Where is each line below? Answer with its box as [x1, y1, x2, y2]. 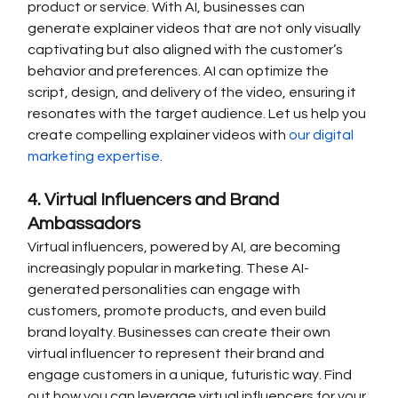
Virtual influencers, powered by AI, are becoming [28, 240, 344, 255]
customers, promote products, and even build [28, 304, 330, 319]
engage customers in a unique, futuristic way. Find [28, 368, 355, 383]
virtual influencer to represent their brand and [28, 346, 328, 362]
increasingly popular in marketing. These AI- [28, 261, 310, 276]
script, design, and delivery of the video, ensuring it [28, 85, 360, 100]
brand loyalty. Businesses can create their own [28, 325, 334, 340]
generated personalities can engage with [28, 283, 304, 298]
